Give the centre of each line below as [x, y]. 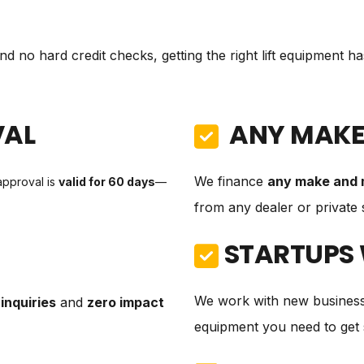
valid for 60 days [107, 182]
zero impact [126, 302]
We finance [231, 181]
